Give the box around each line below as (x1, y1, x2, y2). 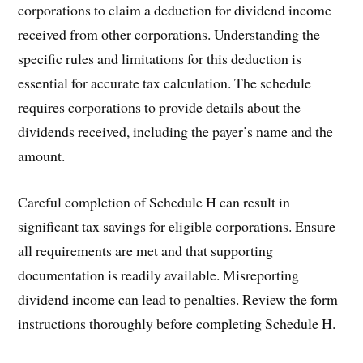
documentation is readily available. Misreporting (18, 265, 300, 285)
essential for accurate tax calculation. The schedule (18, 73, 312, 93)
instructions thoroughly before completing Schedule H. (18, 314, 336, 334)
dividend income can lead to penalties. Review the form (18, 289, 339, 310)
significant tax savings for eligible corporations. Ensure (18, 216, 336, 237)
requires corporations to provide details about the (18, 97, 301, 117)
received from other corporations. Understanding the (18, 24, 321, 45)
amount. (18, 146, 66, 166)
